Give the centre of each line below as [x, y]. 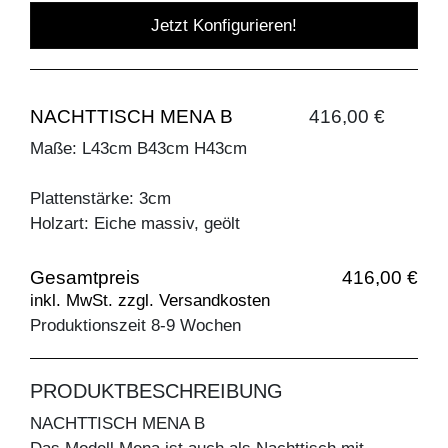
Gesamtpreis [85, 278]
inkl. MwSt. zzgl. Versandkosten [150, 301]
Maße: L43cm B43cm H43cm [138, 149]
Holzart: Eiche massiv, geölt [135, 224]
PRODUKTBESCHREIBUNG [156, 391]
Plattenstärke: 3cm [100, 199]
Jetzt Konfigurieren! [224, 26]
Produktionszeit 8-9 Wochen [135, 326]
